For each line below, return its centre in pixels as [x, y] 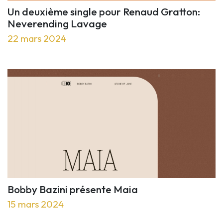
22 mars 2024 [37, 39]
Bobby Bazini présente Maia [73, 189]
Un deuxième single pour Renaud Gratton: [104, 12]
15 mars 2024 [36, 204]
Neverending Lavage [57, 24]
